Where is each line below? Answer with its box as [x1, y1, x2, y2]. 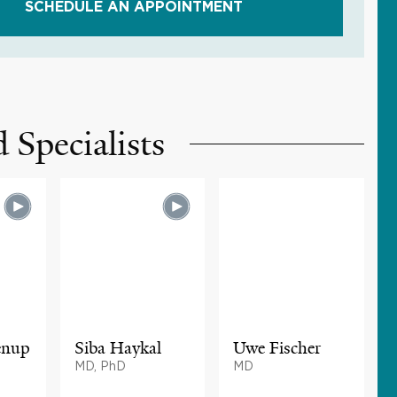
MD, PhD [74, 358, 126, 372]
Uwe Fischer [233, 337, 322, 359]
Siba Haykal [74, 337, 161, 359]
